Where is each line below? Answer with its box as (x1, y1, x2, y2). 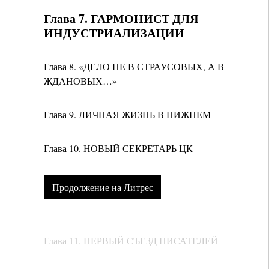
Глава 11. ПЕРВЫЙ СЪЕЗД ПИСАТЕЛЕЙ (44, 234, 218, 247)
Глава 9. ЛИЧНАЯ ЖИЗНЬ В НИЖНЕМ (44, 108, 211, 121)
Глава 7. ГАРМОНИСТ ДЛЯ (44, 10, 198, 27)
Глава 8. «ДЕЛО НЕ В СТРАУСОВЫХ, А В (44, 60, 224, 73)
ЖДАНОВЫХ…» (44, 74, 117, 87)
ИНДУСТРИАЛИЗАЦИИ (44, 24, 184, 41)
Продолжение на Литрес (52, 181, 153, 194)
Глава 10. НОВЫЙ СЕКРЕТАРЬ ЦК (44, 142, 193, 154)
